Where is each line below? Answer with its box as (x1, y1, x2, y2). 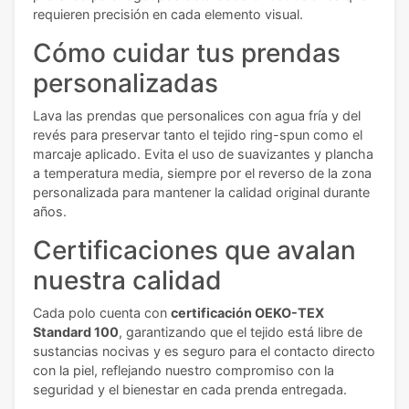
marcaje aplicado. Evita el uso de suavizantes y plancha (33, 145, 373, 162)
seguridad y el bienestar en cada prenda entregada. (33, 381, 347, 397)
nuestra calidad (33, 264, 222, 296)
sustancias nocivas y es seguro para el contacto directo (33, 342, 375, 359)
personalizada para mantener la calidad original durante (33, 184, 370, 200)
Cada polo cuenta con (33, 304, 171, 320)
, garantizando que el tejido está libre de (119, 323, 362, 340)
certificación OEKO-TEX (171, 304, 324, 320)
